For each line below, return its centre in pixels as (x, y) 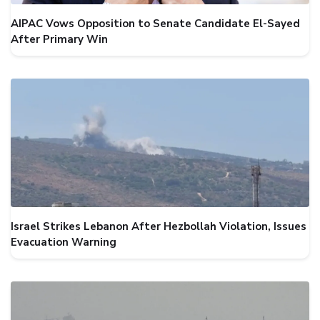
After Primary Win (59, 39)
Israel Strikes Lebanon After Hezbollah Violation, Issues (159, 226)
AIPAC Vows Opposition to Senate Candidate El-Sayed (155, 24)
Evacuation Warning (64, 242)
